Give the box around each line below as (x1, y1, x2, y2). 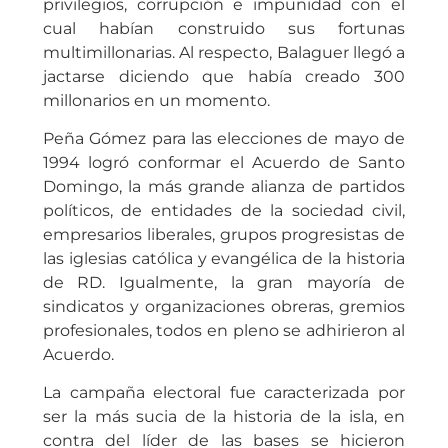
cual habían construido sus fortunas (42, 18, 406, 38)
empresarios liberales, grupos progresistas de (42, 224, 406, 244)
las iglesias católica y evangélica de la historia (42, 248, 406, 268)
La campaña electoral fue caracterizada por (42, 383, 406, 403)
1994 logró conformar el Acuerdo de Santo (42, 152, 406, 172)
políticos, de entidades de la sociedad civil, (42, 200, 406, 220)
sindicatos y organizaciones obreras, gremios (42, 296, 406, 316)
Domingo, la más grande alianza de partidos (42, 176, 406, 196)
